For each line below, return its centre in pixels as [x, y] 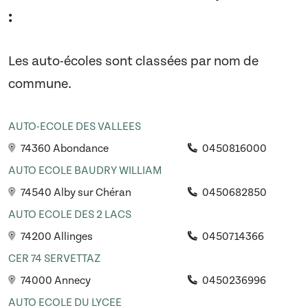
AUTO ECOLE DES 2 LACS [70, 215]
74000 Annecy [55, 281]
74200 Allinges [56, 237]
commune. [40, 84]
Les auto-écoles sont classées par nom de [133, 62]
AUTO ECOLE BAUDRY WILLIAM [85, 171]
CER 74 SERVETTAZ [55, 259]
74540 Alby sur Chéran [75, 193]
